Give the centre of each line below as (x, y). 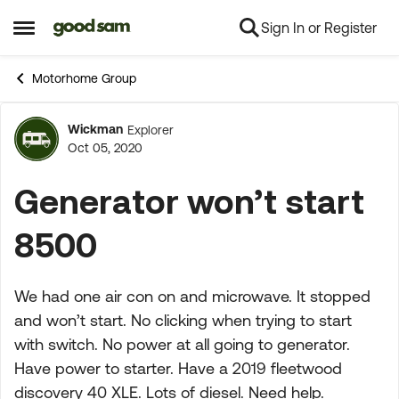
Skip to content (114, 28)
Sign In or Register (319, 28)
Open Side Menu (73, 34)
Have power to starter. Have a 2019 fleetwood (178, 368)
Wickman (95, 129)
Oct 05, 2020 (105, 148)
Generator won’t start (189, 201)
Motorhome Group (84, 78)
